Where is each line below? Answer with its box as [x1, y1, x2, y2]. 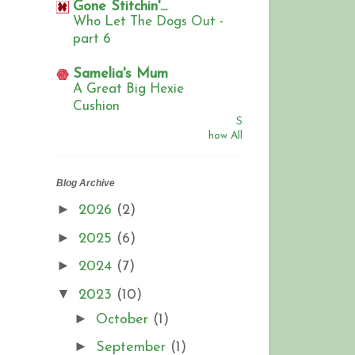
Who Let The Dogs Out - [73, 15, 223, 29]
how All [208, 131, 242, 142]
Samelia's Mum [73, 67, 168, 82]
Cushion [73, 100, 120, 114]
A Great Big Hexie [73, 82, 184, 97]
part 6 [73, 32, 111, 47]
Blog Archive [56, 177, 115, 189]
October [95, 311, 153, 327]
